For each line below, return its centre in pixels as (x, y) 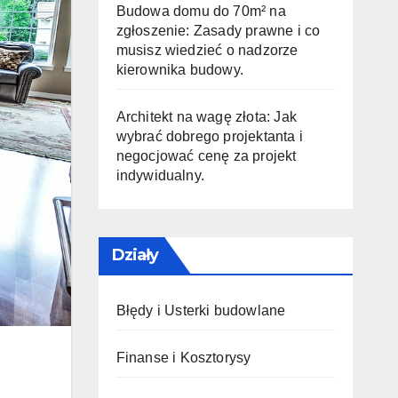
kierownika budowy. (180, 70)
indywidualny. (160, 175)
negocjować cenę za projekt (206, 156)
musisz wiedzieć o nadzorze (207, 50)
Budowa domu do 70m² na (201, 11)
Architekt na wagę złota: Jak (207, 117)
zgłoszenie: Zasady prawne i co (218, 31)
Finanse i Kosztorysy (183, 358)
